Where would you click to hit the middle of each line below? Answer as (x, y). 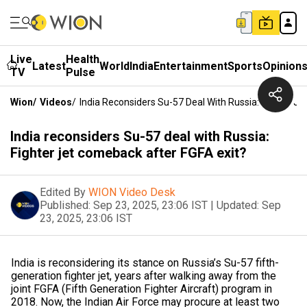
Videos (56, 102)
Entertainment (191, 66)
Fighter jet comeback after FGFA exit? (128, 153)
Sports (245, 66)
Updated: (238, 205)
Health (83, 59)
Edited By (63, 192)
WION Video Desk (132, 192)
